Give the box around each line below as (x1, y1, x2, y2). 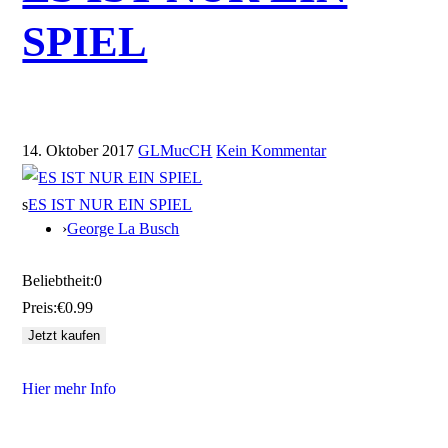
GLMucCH (138, 142, 213, 160)
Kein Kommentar (216, 142, 327, 160)
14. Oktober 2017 (22, 142, 135, 160)
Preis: (22, 299, 58, 317)
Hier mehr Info (22, 380, 117, 398)
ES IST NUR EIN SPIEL (28, 196, 193, 214)
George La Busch (67, 220, 180, 238)
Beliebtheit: (22, 272, 95, 290)
